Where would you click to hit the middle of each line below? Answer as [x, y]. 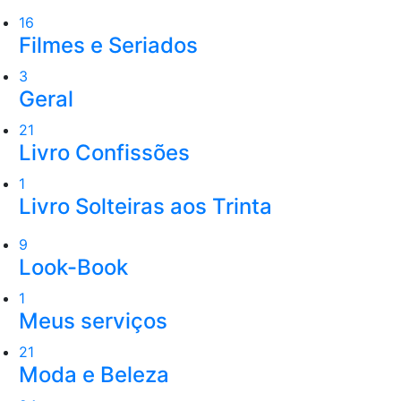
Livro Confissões [104, 152]
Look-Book [73, 267]
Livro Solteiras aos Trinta [145, 206]
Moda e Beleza [94, 374]
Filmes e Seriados [108, 45]
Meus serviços [93, 320]
